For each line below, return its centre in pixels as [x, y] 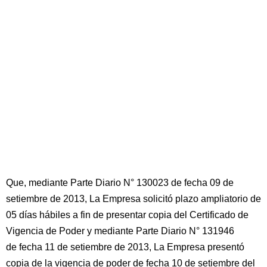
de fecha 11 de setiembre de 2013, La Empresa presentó [125, 247]
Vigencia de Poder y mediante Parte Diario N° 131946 [120, 231]
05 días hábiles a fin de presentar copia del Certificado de [127, 215]
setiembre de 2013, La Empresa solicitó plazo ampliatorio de [133, 199]
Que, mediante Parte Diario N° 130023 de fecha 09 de [120, 183]
